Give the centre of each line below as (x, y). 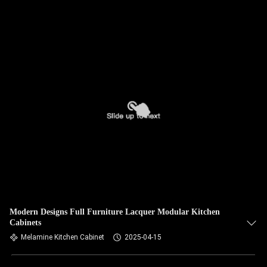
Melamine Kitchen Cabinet (63, 237)
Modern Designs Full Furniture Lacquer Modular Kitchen (115, 212)
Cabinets (25, 223)
